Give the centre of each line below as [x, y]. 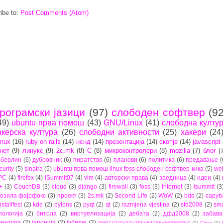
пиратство [88, 159]
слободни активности [119, 132]
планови [125, 159]
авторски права [126, 177]
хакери [193, 132]
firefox [25, 177]
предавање [202, 159]
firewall [118, 186]
